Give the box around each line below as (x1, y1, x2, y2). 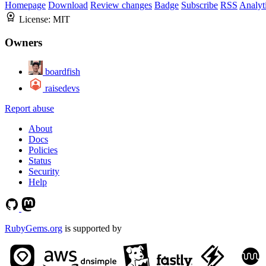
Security (28, 166, 59, 176)
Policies (28, 144, 58, 155)
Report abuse (5, 103, 54, 113)
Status (28, 155, 51, 166)
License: (19, 14, 53, 25)
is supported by (62, 223, 122, 233)
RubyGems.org (5, 223, 62, 233)
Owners (5, 36, 42, 49)
